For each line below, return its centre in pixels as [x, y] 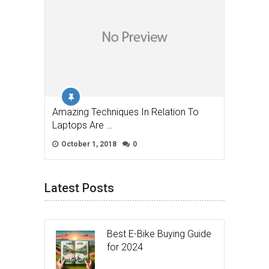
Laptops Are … [82, 125]
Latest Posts [79, 188]
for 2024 [125, 247]
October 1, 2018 [88, 144]
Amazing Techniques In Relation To [125, 112]
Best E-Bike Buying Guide [159, 234]
